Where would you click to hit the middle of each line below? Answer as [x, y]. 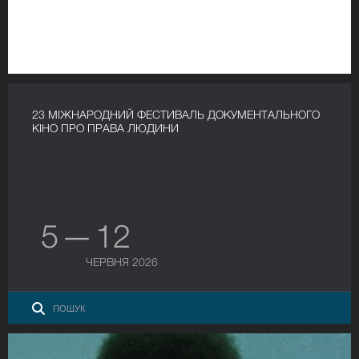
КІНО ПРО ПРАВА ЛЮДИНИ [105, 128]
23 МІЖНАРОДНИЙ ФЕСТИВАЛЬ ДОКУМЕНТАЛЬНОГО [176, 114]
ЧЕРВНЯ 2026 [122, 262]
